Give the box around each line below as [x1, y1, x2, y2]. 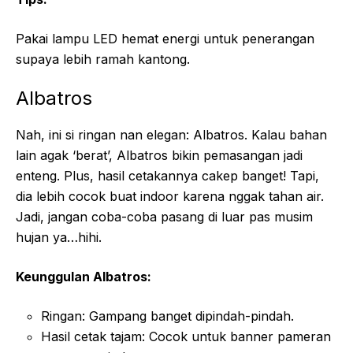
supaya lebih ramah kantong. [16, 50, 190, 67]
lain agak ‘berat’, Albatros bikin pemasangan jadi [16, 147, 303, 163]
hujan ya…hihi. [16, 229, 102, 245]
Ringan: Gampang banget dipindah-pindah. [41, 307, 294, 324]
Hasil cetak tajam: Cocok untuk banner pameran [41, 328, 331, 344]
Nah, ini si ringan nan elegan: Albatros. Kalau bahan [16, 126, 327, 143]
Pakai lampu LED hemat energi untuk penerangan [16, 30, 314, 46]
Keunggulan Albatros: [16, 268, 151, 284]
